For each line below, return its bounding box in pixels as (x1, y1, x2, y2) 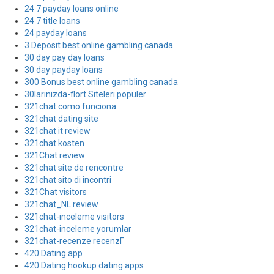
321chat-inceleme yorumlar (24, 224, 131, 234)
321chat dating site (24, 114, 98, 124)
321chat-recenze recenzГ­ (24, 236, 124, 246)
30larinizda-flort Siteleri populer (24, 89, 146, 99)
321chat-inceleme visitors (24, 212, 124, 221)
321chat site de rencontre (24, 163, 124, 172)
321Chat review (24, 150, 85, 160)
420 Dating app (24, 248, 83, 258)
